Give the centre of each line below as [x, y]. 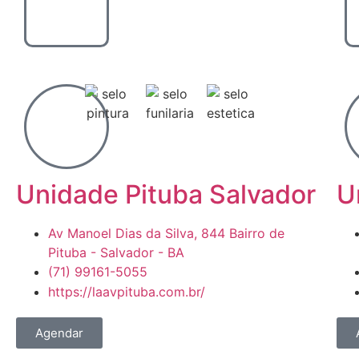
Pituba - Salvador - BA [116, 252]
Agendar [59, 333]
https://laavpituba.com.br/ [127, 292]
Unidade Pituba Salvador [166, 194]
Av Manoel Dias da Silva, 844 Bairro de [166, 233]
